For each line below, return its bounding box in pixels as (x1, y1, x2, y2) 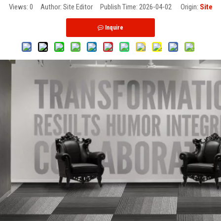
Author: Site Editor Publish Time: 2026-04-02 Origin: (33, 2, 200, 12)
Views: (8, 2, 30, 12)
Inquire (105, 24, 123, 32)
